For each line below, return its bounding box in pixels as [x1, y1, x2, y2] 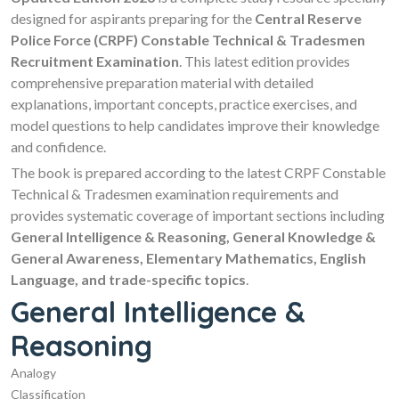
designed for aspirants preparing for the [11, 9, 255, 27]
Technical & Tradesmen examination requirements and [11, 184, 338, 202]
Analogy [11, 364, 56, 380]
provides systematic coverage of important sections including [11, 206, 385, 224]
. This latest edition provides [179, 52, 350, 69]
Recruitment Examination [11, 52, 179, 69]
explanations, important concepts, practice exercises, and [11, 94, 357, 112]
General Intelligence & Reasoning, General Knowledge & [11, 227, 376, 245]
